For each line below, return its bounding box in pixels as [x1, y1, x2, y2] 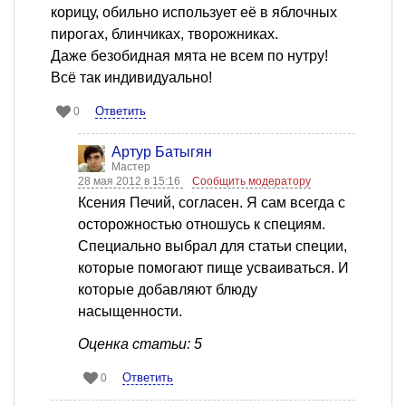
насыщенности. [78, 303, 182, 319]
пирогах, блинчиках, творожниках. [51, 25, 278, 42]
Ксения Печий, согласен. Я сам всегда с [78, 194, 345, 210]
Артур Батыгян [111, 143, 212, 159]
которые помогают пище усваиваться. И [78, 259, 349, 275]
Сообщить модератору [192, 174, 311, 188]
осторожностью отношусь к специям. [78, 216, 325, 232]
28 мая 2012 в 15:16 [78, 174, 183, 188]
